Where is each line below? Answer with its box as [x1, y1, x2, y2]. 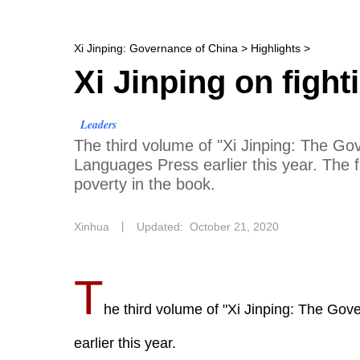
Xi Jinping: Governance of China [74, 42, 238, 55]
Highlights [251, 42, 301, 55]
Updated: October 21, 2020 [137, 220, 279, 233]
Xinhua [74, 220, 109, 233]
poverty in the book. [74, 175, 215, 193]
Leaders [80, 117, 117, 133]
